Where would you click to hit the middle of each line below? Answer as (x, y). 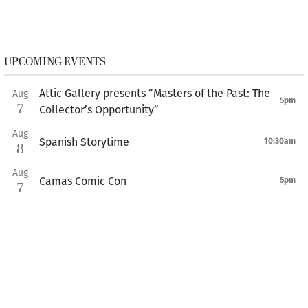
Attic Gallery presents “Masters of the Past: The (155, 93)
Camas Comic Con (83, 181)
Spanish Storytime (84, 142)
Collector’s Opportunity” (99, 110)
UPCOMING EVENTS (55, 62)
